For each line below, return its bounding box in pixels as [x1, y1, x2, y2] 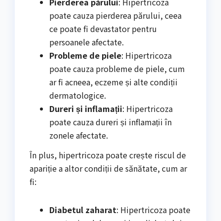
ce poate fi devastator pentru [49, 23, 157, 35]
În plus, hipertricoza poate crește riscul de [30, 148, 186, 161]
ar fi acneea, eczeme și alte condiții [49, 76, 178, 88]
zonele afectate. [49, 129, 108, 142]
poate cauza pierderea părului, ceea [49, 9, 182, 22]
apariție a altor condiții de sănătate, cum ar [30, 162, 187, 174]
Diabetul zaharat [49, 203, 116, 216]
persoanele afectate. [49, 36, 124, 48]
